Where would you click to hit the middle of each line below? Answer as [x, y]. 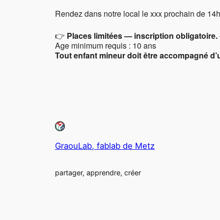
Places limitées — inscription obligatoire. [142, 36]
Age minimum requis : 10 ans [106, 46]
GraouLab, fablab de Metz [105, 146]
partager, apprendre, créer [98, 173]
